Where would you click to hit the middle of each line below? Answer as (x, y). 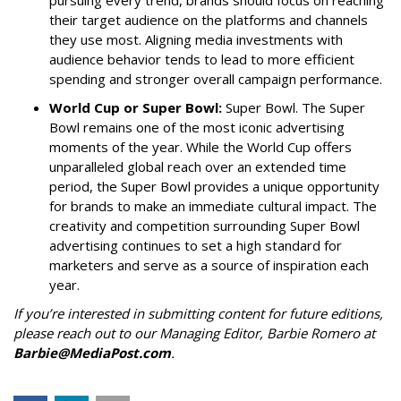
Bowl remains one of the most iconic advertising (197, 127)
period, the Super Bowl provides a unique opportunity (214, 186)
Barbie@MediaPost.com (92, 352)
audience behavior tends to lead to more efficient (202, 59)
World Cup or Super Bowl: (137, 107)
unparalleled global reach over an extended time (198, 166)
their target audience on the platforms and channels (209, 19)
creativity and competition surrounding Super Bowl (205, 225)
